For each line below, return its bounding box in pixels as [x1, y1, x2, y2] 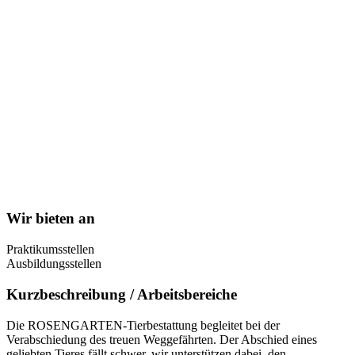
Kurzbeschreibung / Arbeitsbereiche [6, 285, 237, 303]
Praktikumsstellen [6, 242, 94, 257]
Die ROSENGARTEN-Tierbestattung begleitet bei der [6, 318, 280, 332]
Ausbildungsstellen [6, 257, 101, 271]
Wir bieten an [6, 210, 95, 227]
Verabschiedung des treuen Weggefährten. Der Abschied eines [6, 332, 317, 346]
